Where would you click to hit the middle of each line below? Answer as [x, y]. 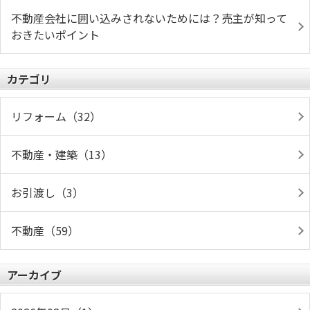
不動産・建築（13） [62, 154]
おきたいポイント [55, 35]
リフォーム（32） [56, 116]
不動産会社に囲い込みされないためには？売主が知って [149, 18]
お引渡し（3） [47, 192]
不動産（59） [45, 230]
